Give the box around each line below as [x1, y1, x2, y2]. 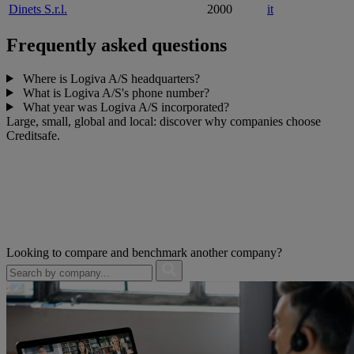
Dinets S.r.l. [9, 2, 67, 16]
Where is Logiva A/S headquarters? [19, 71, 200, 85]
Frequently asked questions [6, 34, 227, 55]
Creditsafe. [6, 128, 60, 142]
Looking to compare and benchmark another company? [6, 245, 282, 259]
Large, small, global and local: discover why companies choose [6, 114, 321, 128]
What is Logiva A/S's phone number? [19, 85, 209, 100]
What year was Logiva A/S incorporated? [19, 100, 229, 114]
